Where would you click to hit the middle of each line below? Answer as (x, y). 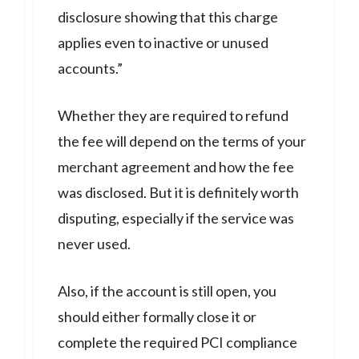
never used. (94, 243)
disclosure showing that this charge (168, 16)
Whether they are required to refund (173, 115)
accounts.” (90, 68)
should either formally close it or (157, 316)
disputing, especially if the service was (176, 218)
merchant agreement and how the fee (176, 166)
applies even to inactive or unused (163, 42)
